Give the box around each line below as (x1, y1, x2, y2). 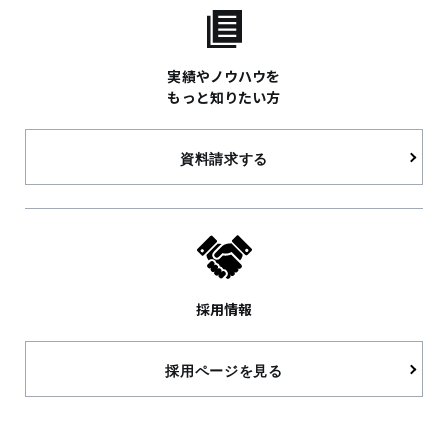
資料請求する (179, 149, 269, 167)
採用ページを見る (165, 361, 283, 379)
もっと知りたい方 (167, 86, 281, 107)
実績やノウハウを (167, 65, 281, 86)
